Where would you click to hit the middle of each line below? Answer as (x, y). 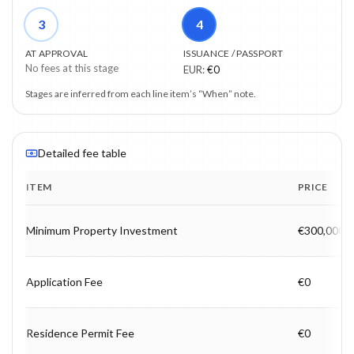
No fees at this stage (72, 68)
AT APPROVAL (57, 53)
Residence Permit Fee (80, 333)
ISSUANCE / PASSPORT (233, 53)
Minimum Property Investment (102, 230)
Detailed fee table (82, 153)
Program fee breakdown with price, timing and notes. (154, 211)
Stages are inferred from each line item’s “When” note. (141, 93)
